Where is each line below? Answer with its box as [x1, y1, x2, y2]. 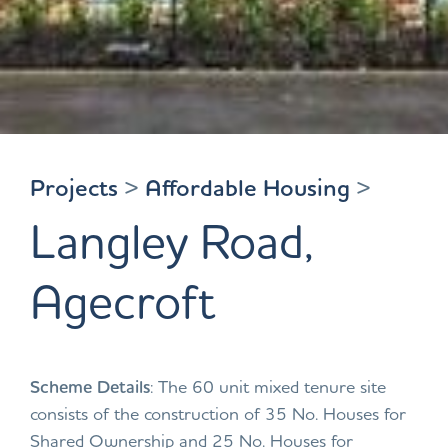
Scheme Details [30, 375, 150, 397]
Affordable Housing [145, 172, 350, 202]
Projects [30, 172, 118, 202]
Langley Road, [30, 211, 313, 270]
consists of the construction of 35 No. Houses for [30, 402, 406, 424]
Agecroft [30, 271, 215, 330]
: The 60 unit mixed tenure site [150, 375, 386, 397]
